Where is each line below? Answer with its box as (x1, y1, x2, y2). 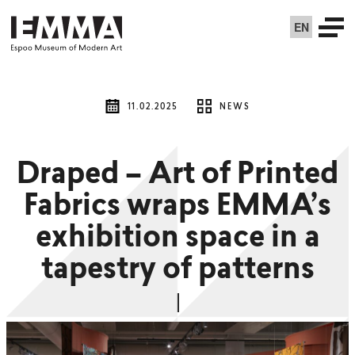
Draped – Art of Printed (17, 162, 338, 190)
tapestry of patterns (40, 257, 315, 285)
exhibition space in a (35, 225, 320, 254)
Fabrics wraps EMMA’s (24, 193, 331, 222)
